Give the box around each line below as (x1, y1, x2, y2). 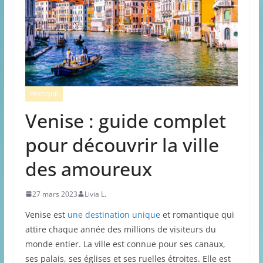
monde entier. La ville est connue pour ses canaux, (25, 238, 225, 249)
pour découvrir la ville (25, 131, 219, 157)
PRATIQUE (29, 89, 58, 98)
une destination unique (67, 208, 160, 220)
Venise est (25, 208, 68, 220)
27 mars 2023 (32, 188, 77, 199)
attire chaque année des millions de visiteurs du (25, 223, 216, 235)
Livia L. (84, 188, 106, 199)
